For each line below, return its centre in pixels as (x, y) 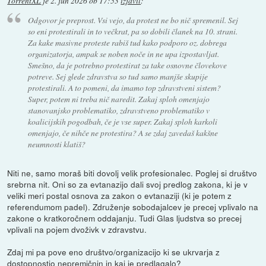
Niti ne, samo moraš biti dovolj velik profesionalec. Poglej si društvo (132, 173)
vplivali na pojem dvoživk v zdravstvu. (77, 229)
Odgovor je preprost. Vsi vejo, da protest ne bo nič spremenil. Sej (133, 20)
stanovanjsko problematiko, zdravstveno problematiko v (118, 110)
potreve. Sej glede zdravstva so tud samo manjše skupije (118, 77)
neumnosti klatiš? (56, 144)
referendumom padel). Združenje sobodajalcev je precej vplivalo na (133, 207)
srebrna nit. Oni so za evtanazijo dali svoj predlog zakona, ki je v (128, 184)
